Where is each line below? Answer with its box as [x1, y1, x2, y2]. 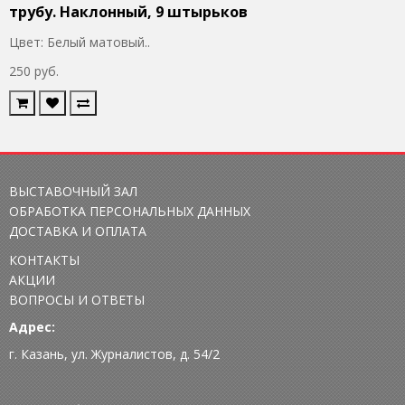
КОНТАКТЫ [9, 251, 80, 268]
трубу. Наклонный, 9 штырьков [9, 2, 248, 22]
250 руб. [9, 62, 59, 80]
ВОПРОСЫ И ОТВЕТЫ [9, 291, 145, 308]
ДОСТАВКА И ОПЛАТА [9, 222, 146, 240]
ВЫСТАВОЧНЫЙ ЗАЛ [9, 183, 137, 200]
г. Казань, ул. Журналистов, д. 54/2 [9, 345, 220, 363]
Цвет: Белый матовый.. [9, 33, 150, 51]
